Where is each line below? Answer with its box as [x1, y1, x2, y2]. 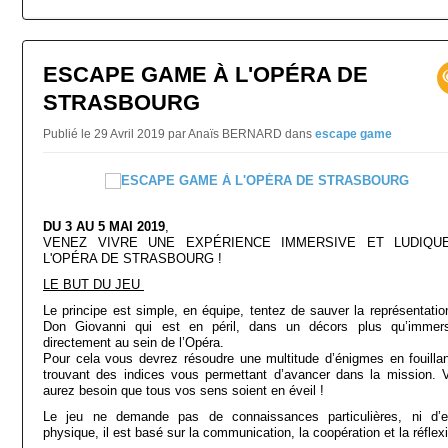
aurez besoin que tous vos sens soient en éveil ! [43, 383, 324, 398]
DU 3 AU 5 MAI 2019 [43, 219, 165, 234]
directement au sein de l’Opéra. [43, 335, 224, 350]
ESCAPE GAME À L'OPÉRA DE [43, 62, 368, 87]
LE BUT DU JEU [43, 277, 144, 292]
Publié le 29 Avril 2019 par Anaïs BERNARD [43, 127, 285, 141]
